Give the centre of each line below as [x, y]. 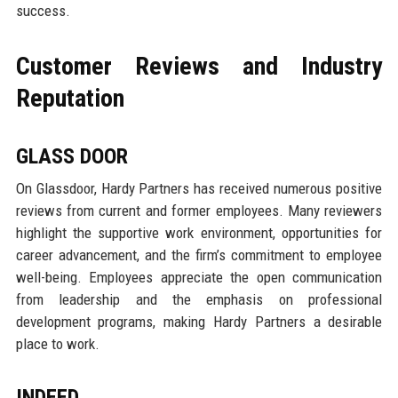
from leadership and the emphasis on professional [199, 300]
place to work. [57, 344]
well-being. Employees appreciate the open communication [199, 278]
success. [43, 11]
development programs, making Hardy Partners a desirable [199, 322]
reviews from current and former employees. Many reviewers [199, 211]
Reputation [70, 99]
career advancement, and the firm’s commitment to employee [199, 255]
